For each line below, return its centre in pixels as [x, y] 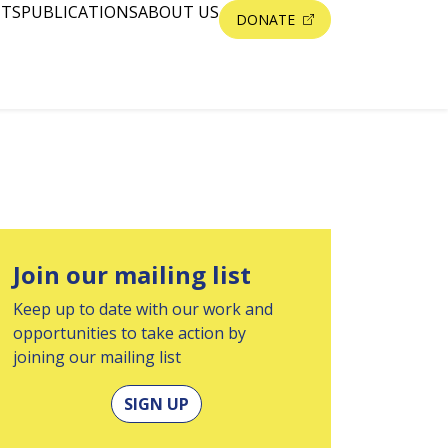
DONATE [267, 19]
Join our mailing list [132, 274]
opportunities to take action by [129, 333]
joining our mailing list [97, 357]
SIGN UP [156, 404]
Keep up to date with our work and [143, 309]
